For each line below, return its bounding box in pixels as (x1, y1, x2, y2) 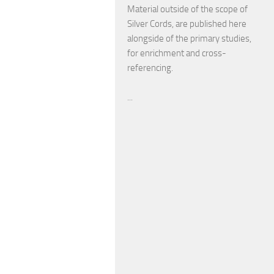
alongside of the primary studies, (127, 32, 251, 44)
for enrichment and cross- (127, 47, 226, 59)
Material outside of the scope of (127, 3, 248, 15)
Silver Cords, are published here (127, 18, 246, 29)
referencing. (127, 62, 173, 73)
